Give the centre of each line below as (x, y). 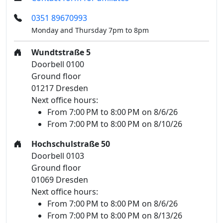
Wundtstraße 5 (61, 53)
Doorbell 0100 (57, 64)
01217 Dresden (59, 88)
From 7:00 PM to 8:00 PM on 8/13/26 (114, 216)
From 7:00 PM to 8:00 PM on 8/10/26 (114, 124)
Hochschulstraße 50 (70, 144)
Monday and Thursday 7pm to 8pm (90, 30)
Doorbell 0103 (57, 156)
